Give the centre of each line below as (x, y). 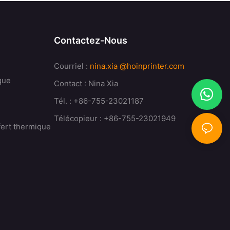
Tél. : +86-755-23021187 (99, 101)
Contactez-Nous (90, 41)
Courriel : (72, 66)
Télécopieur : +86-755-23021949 (114, 119)
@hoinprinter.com (152, 66)
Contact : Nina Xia (86, 84)
